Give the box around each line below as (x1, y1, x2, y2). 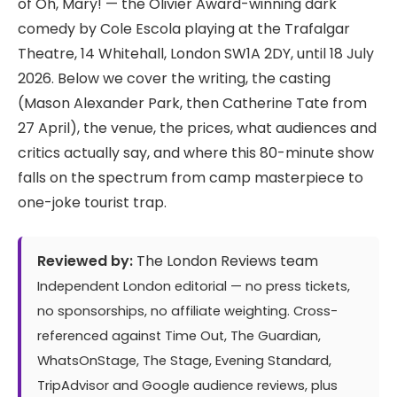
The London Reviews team (133, 251, 318, 272)
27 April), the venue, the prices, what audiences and (18, 117, 377, 138)
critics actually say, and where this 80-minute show (18, 142, 374, 163)
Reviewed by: (37, 251, 133, 272)
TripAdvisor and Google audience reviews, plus (37, 377, 338, 395)
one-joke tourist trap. (18, 191, 167, 213)
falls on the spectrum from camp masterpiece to (18, 167, 363, 188)
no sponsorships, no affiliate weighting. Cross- (37, 302, 338, 321)
